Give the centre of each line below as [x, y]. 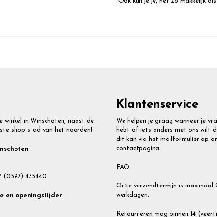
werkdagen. [133, 195]
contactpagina [138, 149]
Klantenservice [157, 105]
